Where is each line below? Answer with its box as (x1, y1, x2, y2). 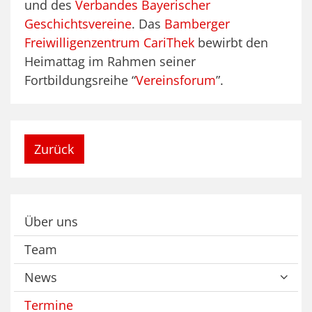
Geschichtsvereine (24, 15, 132, 33)
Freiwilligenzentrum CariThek (24, 34, 194, 52)
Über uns (24, 212, 78, 230)
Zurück (34, 140, 75, 157)
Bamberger (164, 15, 230, 33)
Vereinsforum (136, 72, 216, 89)
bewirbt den (194, 34, 268, 52)
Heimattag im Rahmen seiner (24, 53, 196, 70)
